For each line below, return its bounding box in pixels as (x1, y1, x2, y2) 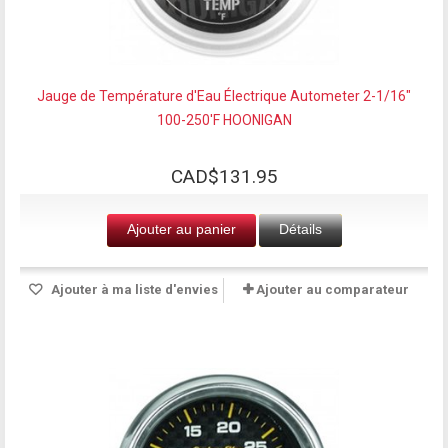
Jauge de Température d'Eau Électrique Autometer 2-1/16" (37, 87, 411, 104)
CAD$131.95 (170, 164, 278, 188)
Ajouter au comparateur (256, 281, 409, 297)
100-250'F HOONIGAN (156, 111, 292, 128)
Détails (278, 220, 322, 237)
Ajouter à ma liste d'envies (47, 281, 218, 297)
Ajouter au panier (126, 220, 236, 237)
